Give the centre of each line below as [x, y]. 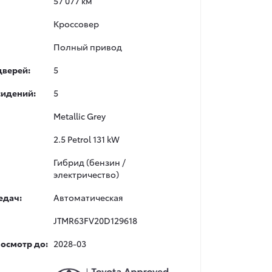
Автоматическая [88, 197]
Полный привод [88, 47]
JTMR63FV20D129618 [96, 220]
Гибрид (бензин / [90, 162]
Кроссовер [76, 24]
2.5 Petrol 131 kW [87, 139]
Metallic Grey [80, 116]
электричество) [87, 174]
